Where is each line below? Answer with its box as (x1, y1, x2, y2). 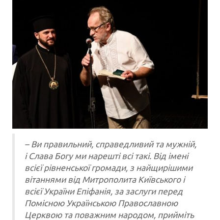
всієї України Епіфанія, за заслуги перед (25, 186, 183, 196)
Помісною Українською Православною (25, 198, 178, 208)
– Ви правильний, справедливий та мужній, (25, 139, 196, 149)
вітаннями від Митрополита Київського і (25, 174, 185, 184)
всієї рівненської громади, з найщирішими (25, 163, 192, 172)
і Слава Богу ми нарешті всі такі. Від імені (25, 151, 188, 161)
